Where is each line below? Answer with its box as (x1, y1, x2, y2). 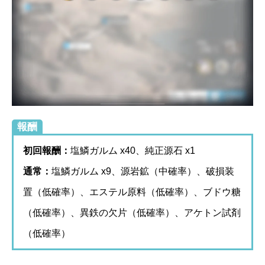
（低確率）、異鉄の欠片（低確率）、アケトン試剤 (23, 208, 241, 218)
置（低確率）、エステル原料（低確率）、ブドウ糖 (23, 187, 241, 198)
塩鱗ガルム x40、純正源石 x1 (70, 146, 195, 156)
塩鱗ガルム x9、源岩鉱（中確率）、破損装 (51, 166, 234, 177)
